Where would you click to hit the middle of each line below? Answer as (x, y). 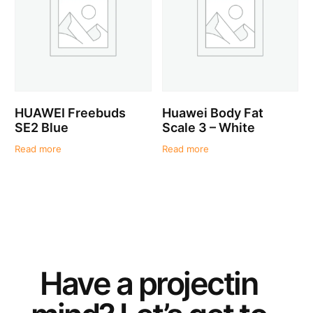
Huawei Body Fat (212, 112)
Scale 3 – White (208, 127)
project (186, 283)
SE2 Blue (42, 127)
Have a (89, 283)
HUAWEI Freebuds (71, 112)
